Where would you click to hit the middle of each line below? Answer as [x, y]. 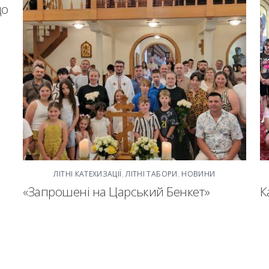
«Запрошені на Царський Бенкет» [116, 192]
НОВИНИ [198, 174]
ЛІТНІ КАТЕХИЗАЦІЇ [88, 174]
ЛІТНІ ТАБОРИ [152, 174]
